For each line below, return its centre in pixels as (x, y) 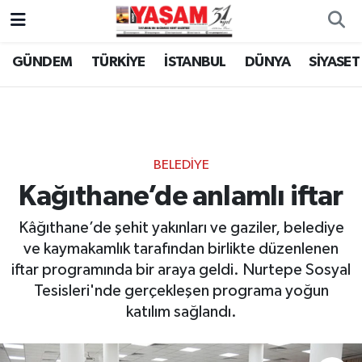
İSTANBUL (195, 63)
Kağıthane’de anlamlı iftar (181, 196)
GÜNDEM (42, 63)
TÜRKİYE (118, 63)
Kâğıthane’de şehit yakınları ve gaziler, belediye (181, 228)
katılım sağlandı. (181, 312)
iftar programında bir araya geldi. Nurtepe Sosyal (181, 270)
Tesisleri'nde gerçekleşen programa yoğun (181, 291)
